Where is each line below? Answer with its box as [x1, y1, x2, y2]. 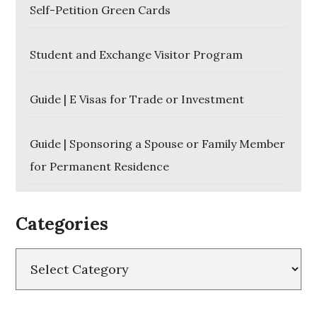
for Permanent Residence [30, 158, 170, 173]
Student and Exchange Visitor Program [30, 47, 243, 62]
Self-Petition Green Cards [30, 2, 171, 17]
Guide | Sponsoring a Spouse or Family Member [30, 136, 286, 151]
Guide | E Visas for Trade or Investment [30, 91, 245, 106]
